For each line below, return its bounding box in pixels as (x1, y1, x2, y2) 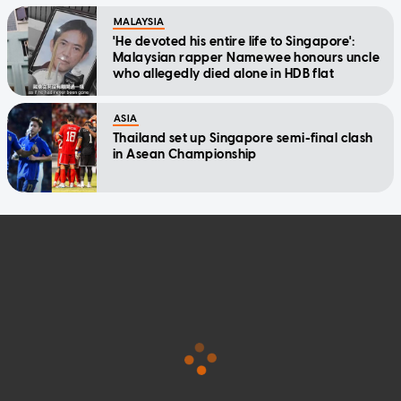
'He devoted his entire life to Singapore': (113, 33, 356, 49)
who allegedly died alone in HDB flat (113, 65, 335, 81)
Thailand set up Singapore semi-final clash (113, 130, 373, 146)
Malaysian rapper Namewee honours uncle (113, 49, 380, 65)
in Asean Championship (113, 146, 257, 162)
